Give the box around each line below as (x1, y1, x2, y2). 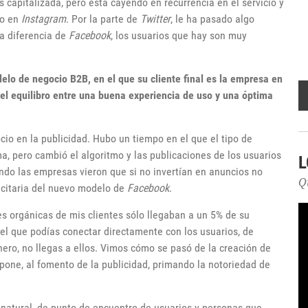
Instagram (21, 12, 66, 25)
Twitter (140, 12, 170, 25)
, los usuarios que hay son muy (111, 29, 247, 42)
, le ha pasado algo (170, 12, 254, 25)
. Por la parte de (66, 12, 140, 25)
